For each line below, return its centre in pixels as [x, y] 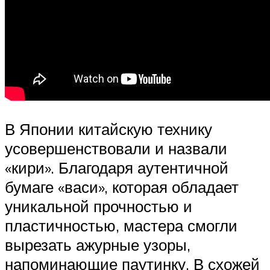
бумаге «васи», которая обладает [122, 187]
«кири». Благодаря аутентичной [117, 168]
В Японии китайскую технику [108, 129]
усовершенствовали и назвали [116, 149]
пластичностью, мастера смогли [121, 226]
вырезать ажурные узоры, [98, 245]
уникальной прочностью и [99, 206]
